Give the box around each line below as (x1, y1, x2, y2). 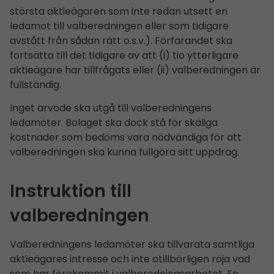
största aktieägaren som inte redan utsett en (10, 4, 228, 18)
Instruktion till (10, 179, 131, 204)
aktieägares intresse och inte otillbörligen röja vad (10, 251, 250, 266)
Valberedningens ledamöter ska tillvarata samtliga (10, 237, 254, 251)
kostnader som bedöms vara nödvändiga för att (10, 130, 242, 145)
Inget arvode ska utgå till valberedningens (10, 101, 212, 116)
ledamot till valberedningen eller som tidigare (10, 18, 229, 33)
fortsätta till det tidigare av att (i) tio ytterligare (10, 48, 239, 62)
